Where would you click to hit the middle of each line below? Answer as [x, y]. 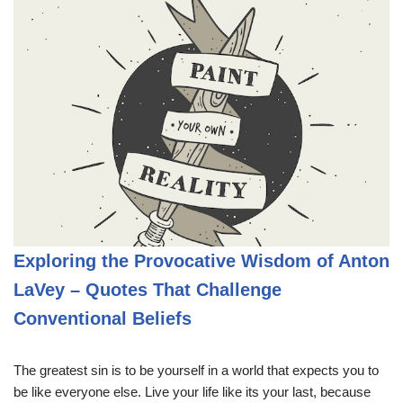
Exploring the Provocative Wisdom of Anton [201, 260]
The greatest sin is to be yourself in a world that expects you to [196, 370]
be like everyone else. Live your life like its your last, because [192, 391]
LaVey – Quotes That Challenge [148, 289]
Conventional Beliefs [103, 318]
